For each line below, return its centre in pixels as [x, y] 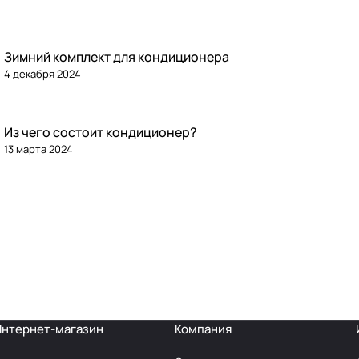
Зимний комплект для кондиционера [117, 57]
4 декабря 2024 [43, 74]
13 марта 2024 [39, 149]
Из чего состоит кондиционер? [101, 133]
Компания [203, 329]
